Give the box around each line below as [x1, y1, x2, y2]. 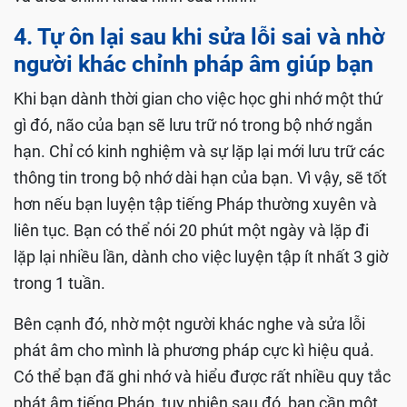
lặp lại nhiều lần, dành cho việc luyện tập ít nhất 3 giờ [14, 247, 388, 267]
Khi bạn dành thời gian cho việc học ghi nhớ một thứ [14, 89, 382, 109]
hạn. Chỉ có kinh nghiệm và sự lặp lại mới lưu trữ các [14, 142, 384, 162]
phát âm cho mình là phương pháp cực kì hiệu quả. [14, 341, 374, 361]
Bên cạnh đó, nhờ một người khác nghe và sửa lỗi [14, 314, 365, 334]
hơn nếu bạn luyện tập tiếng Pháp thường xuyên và [14, 194, 377, 214]
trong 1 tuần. [14, 273, 105, 293]
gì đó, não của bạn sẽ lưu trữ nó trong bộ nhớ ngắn [14, 115, 372, 135]
